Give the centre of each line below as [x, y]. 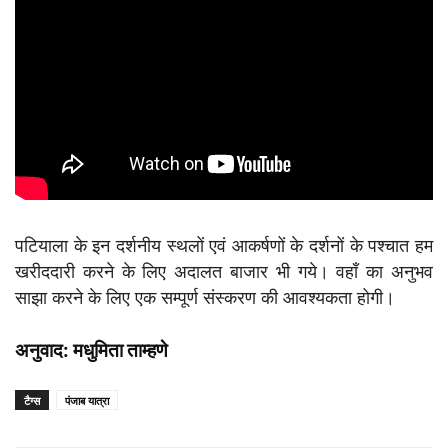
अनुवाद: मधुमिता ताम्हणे [91, 350]
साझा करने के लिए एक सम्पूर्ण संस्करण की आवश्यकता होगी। [205, 297]
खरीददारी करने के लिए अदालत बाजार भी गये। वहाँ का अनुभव [224, 271]
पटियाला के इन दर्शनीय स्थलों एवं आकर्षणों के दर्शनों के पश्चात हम [224, 245]
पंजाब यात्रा [87, 400]
